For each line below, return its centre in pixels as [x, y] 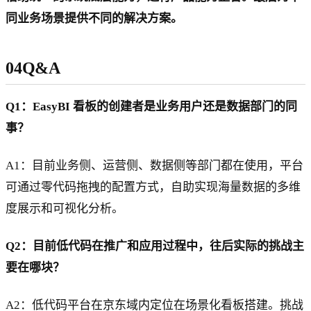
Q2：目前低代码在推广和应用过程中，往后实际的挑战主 [155, 246]
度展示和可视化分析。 [65, 208]
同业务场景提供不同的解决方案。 [94, 18]
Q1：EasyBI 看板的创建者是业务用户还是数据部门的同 [151, 107]
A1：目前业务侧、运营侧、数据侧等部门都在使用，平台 [154, 165]
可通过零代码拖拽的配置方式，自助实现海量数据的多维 [153, 187]
